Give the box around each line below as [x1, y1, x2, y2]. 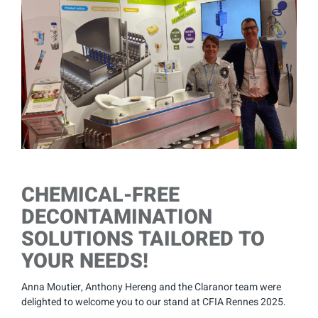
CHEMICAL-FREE [21, 180, 180, 211]
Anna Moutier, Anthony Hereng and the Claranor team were [21, 280, 281, 295]
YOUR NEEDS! [21, 246, 148, 277]
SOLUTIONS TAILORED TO [21, 224, 265, 255]
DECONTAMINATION [21, 202, 212, 233]
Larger [21, 6, 50, 21]
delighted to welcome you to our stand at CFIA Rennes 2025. [21, 295, 286, 310]
